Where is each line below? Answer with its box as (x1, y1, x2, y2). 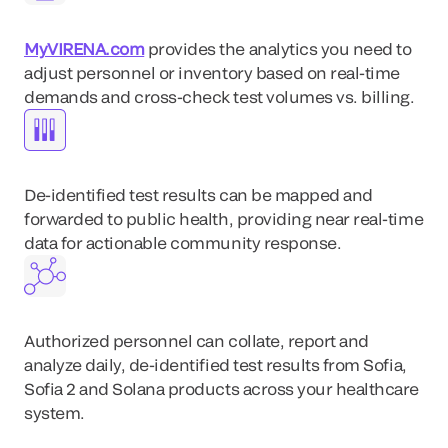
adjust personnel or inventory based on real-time (24, 63, 400, 82)
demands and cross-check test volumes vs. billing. (24, 87, 415, 106)
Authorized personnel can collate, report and (24, 331, 369, 350)
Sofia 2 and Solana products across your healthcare (24, 379, 419, 398)
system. (24, 403, 85, 422)
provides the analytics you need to (144, 39, 412, 58)
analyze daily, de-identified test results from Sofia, (24, 355, 407, 374)
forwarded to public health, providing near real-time (24, 209, 424, 228)
